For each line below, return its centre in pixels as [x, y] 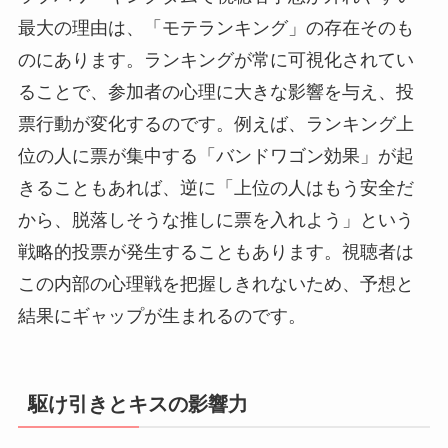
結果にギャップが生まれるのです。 [161, 316]
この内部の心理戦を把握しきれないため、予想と [215, 284]
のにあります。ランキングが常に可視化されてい [215, 60]
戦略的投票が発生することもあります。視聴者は [215, 252]
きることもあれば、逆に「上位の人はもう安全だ [215, 188]
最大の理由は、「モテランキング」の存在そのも [215, 28]
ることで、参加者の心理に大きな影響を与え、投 [215, 92]
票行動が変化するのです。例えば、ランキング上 [215, 124]
